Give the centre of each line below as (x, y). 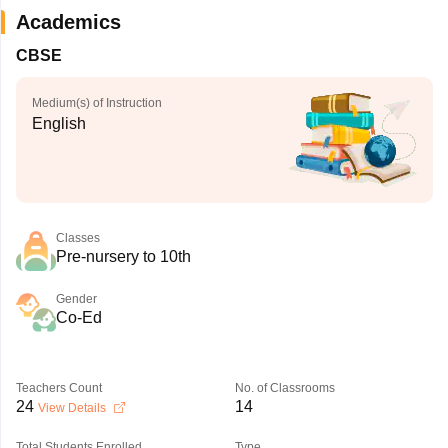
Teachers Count (58, 388)
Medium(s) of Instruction (96, 103)
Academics (68, 22)
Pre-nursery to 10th (123, 256)
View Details (73, 408)
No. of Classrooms (284, 388)
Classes (77, 238)
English (58, 123)
